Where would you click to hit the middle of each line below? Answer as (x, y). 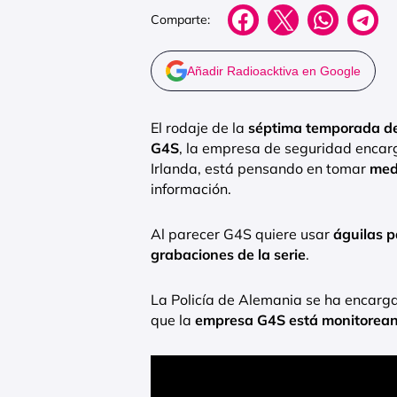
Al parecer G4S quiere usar (242, 234)
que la (173, 319)
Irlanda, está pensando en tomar (260, 168)
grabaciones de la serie (228, 254)
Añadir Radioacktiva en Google (274, 70)
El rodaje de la (198, 127)
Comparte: (180, 20)
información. (191, 188)
